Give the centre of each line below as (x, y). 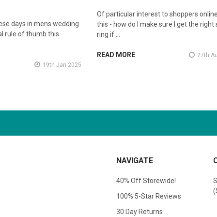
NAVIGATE (135, 161)
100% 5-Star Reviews (149, 196)
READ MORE (116, 55)
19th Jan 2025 (62, 65)
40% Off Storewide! (146, 181)
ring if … (108, 35)
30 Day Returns (139, 211)
